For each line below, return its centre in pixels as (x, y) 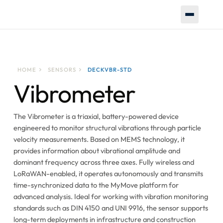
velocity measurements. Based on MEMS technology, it (99, 139)
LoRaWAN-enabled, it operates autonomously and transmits (108, 174)
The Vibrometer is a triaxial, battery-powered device (96, 116)
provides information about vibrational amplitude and (97, 151)
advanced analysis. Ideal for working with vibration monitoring (111, 197)
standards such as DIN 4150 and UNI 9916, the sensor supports (111, 208)
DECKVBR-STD (110, 69)
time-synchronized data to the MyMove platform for (96, 185)
